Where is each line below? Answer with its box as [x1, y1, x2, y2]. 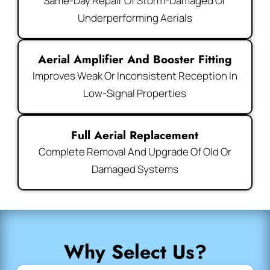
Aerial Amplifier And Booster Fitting [37, 51, 232, 68]
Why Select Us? [63, 237, 207, 266]
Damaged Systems [91, 162, 178, 176]
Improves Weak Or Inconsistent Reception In [32, 69, 237, 83]
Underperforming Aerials [77, 10, 192, 25]
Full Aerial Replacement [71, 127, 199, 143]
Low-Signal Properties [83, 86, 187, 101]
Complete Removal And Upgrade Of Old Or [38, 144, 231, 159]
